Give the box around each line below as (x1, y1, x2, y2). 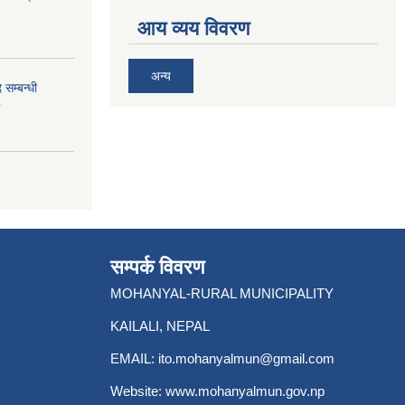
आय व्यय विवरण (137, 17, 250, 40)
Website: (110, 382, 165, 399)
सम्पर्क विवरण (110, 255, 204, 278)
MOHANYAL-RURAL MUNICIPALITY (110, 285, 334, 301)
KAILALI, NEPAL (110, 317, 210, 334)
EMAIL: (110, 350, 158, 366)
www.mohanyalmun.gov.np (165, 382, 325, 399)
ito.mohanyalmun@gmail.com (158, 350, 334, 366)
